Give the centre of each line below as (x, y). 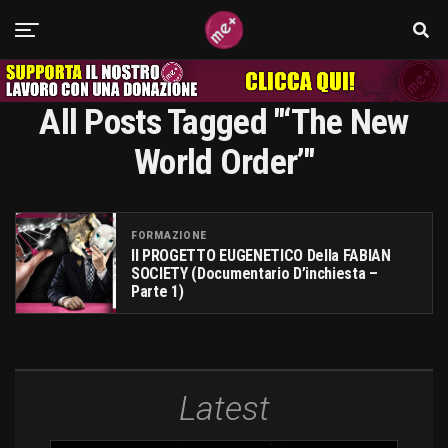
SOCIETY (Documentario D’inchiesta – (254, 273)
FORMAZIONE (169, 235)
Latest (224, 408)
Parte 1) (157, 291)
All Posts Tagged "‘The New (224, 122)
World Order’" (224, 162)
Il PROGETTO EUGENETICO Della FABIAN (261, 255)
